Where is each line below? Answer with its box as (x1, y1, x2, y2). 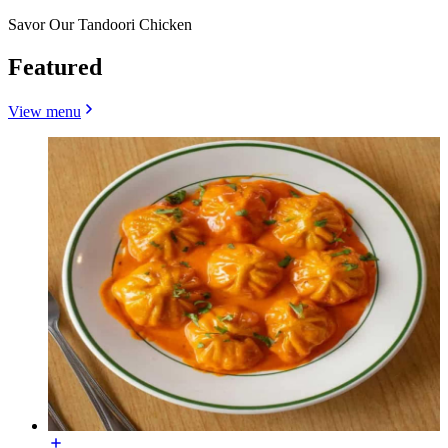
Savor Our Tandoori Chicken (8, 15, 192, 33)
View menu (8, 102, 81, 120)
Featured (8, 53, 102, 80)
